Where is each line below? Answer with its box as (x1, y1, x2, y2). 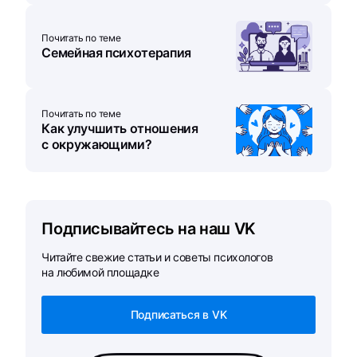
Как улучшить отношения (41, 120, 198, 137)
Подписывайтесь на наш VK (41, 218, 256, 238)
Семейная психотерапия (41, 45, 191, 61)
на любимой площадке (41, 265, 159, 279)
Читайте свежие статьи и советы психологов (41, 249, 273, 264)
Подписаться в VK (130, 307, 227, 321)
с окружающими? (41, 136, 152, 153)
